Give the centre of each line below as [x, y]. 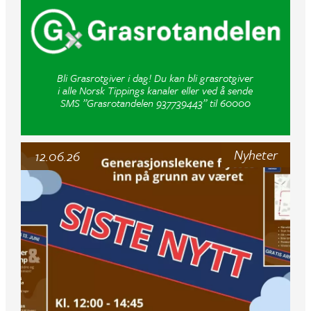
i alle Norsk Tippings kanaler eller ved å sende [155, 90]
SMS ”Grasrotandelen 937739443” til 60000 [155, 102]
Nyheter [256, 154]
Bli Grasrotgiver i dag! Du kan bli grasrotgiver [155, 77]
